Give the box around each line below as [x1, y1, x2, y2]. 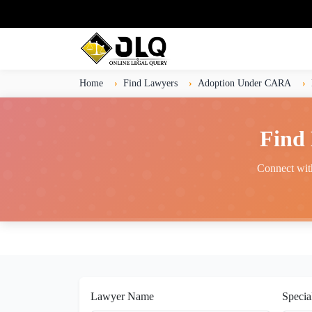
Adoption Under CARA [198, 77, 291, 88]
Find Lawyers [123, 77, 178, 88]
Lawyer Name [91, 290, 154, 303]
